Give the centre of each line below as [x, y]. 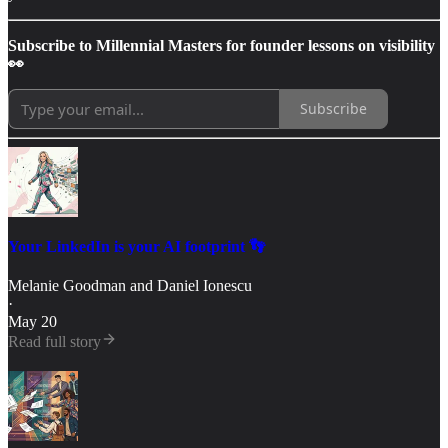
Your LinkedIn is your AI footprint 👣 [136, 246]
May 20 [32, 322]
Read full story [54, 342]
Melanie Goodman [67, 286]
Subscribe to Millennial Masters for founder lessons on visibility [221, 45]
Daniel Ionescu [204, 286]
